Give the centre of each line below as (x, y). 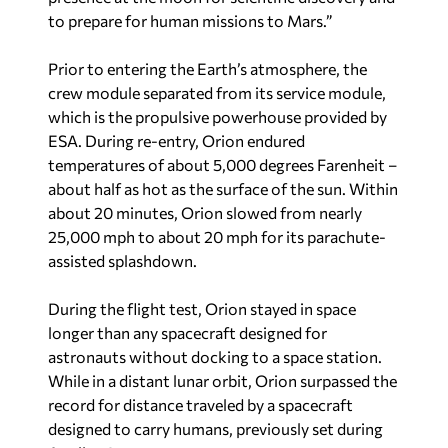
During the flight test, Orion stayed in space (202, 309)
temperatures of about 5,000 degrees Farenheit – (222, 165)
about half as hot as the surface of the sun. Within (223, 189)
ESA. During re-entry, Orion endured (176, 141)
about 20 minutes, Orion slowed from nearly (205, 213)
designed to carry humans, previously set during (215, 429)
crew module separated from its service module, (217, 93)
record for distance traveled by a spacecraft (200, 405)
